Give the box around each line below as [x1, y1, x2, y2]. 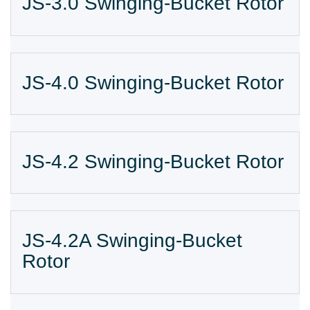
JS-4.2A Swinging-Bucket [22, 230, 242, 252]
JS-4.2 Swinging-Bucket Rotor [22, 151, 284, 173]
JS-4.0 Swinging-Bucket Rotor [22, 71, 284, 93]
